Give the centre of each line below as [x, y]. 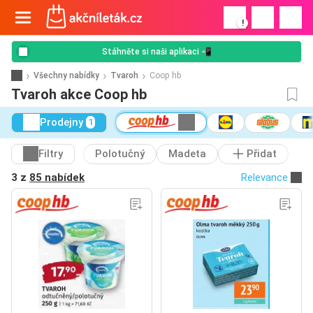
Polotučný [120, 154]
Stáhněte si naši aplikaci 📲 [156, 52]
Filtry [51, 154]
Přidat [262, 154]
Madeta [187, 154]
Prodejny [61, 123]
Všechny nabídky [66, 75]
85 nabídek [57, 177]
